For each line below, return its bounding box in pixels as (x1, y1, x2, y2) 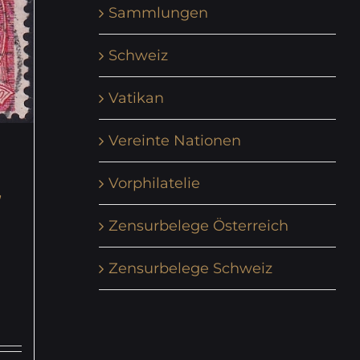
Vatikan (108, 88, 164, 107)
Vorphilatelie (108, 174, 200, 192)
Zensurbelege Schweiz (108, 259, 272, 277)
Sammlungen (108, 3, 208, 22)
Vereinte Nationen (108, 131, 241, 149)
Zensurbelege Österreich (108, 216, 288, 235)
